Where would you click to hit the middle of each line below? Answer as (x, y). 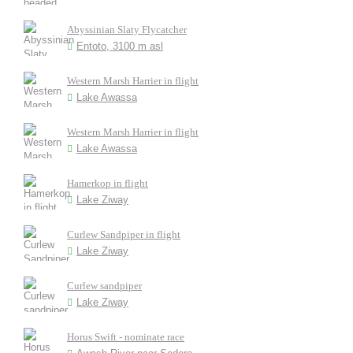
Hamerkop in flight (108, 183)
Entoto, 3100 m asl (120, 46)
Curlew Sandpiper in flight (124, 234)
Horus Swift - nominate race (126, 337)
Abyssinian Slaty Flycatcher (127, 30)
